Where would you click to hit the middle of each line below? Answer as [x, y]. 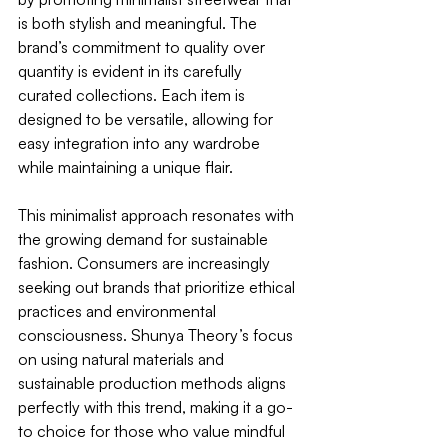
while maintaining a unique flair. [125, 166]
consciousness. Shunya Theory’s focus [157, 334]
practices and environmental [119, 310]
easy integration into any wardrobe [141, 142]
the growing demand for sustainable [145, 238]
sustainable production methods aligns [154, 382]
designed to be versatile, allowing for [147, 118]
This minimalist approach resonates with [158, 214]
